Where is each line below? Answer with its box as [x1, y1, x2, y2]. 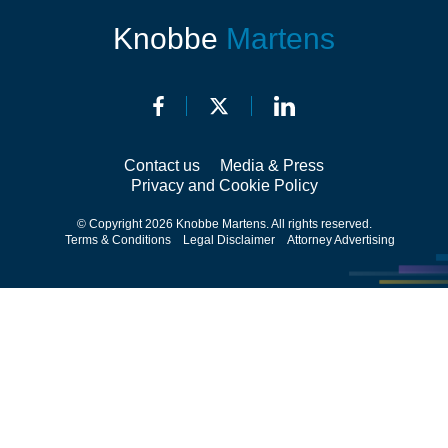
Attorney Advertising [287, 233, 395, 247]
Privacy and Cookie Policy [130, 177, 318, 194]
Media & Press [220, 157, 324, 174]
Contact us [124, 157, 200, 174]
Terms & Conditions [65, 233, 171, 247]
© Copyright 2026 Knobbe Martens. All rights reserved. [76, 217, 372, 231]
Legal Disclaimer [183, 233, 275, 247]
